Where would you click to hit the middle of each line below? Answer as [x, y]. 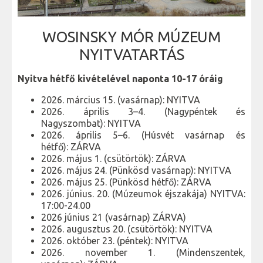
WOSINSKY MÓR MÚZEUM [131, 36]
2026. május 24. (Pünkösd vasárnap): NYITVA [136, 170]
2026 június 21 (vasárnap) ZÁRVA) [114, 217]
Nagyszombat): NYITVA [91, 123]
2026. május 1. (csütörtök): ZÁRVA [114, 158]
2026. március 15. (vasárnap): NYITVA [121, 100]
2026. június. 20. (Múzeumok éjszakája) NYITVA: [143, 193]
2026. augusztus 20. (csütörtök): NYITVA [127, 229]
